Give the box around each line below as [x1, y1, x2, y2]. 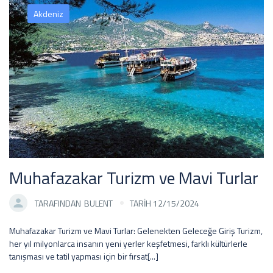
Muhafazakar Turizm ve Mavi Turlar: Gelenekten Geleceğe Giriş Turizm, [9, 224, 263, 238]
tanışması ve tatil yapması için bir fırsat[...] [9, 250, 158, 263]
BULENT [84, 196, 113, 210]
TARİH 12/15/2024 [130, 196, 199, 210]
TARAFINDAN [35, 196, 81, 210]
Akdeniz [34, 7, 63, 20]
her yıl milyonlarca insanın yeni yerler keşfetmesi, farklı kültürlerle [9, 237, 247, 250]
